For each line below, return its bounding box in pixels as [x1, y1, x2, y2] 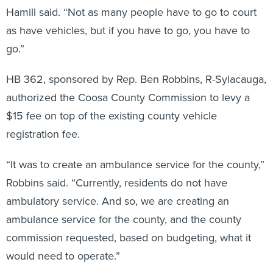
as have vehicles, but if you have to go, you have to [6, 23, 250, 38]
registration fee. [6, 126, 80, 142]
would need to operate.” [6, 248, 120, 264]
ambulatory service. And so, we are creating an [6, 193, 229, 209]
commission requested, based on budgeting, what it [6, 230, 251, 246]
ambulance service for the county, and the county [6, 211, 241, 227]
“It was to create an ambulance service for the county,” [6, 157, 264, 172]
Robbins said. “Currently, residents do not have [6, 175, 227, 191]
